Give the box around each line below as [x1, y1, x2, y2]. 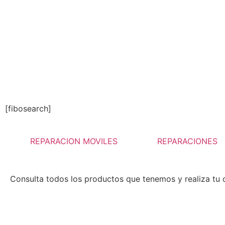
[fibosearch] [5, 103, 51, 114]
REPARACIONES [157, 136, 217, 146]
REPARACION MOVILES [30, 136, 118, 146]
